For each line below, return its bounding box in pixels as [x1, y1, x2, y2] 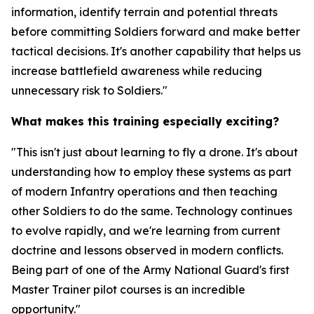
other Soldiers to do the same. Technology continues [11, 204, 292, 218]
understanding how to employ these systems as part [11, 165, 292, 179]
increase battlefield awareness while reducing [11, 64, 262, 78]
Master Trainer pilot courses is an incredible [11, 282, 245, 296]
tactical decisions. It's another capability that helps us [11, 44, 301, 58]
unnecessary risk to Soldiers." [11, 83, 168, 97]
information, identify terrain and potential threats [11, 5, 278, 19]
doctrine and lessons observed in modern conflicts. [11, 243, 283, 257]
